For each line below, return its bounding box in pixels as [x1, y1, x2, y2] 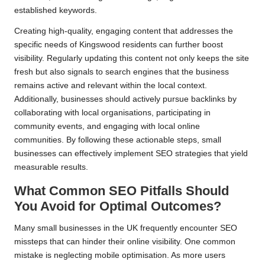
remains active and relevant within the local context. [14, 81, 207, 91]
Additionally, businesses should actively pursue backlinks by [14, 95, 237, 104]
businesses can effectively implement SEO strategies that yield [14, 149, 248, 159]
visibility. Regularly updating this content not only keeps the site [14, 54, 249, 63]
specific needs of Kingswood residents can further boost [14, 40, 223, 50]
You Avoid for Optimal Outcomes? [14, 199, 221, 214]
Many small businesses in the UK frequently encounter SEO [14, 224, 237, 233]
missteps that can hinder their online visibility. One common [14, 237, 235, 247]
